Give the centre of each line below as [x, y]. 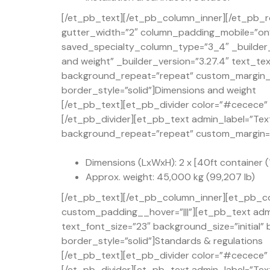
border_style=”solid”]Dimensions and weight [159, 90]
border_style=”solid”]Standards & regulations [162, 240]
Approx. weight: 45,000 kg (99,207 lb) [170, 177]
